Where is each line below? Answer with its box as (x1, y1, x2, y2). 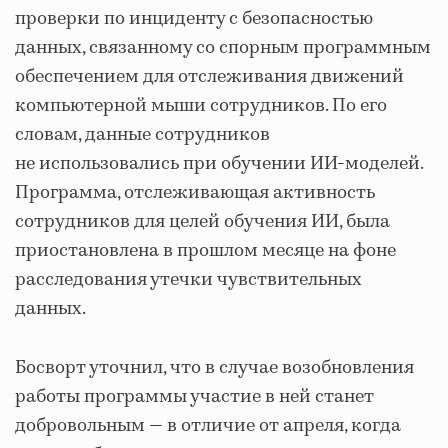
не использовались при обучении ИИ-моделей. (15, 150, 423, 177)
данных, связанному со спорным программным (15, 34, 431, 61)
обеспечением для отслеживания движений (15, 63, 404, 90)
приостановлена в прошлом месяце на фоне (15, 237, 396, 264)
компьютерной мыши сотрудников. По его (15, 92, 387, 119)
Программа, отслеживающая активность (15, 179, 375, 206)
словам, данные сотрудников (15, 121, 270, 148)
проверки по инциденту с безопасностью (15, 5, 373, 32)
